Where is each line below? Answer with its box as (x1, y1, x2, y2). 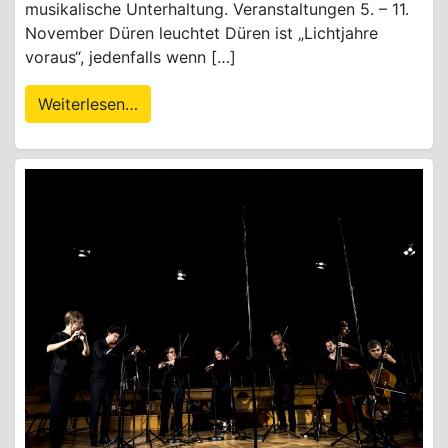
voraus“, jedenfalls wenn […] (25, 46, 236, 67)
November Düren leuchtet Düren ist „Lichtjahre (25, 22, 378, 43)
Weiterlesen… (38, 93, 138, 114)
